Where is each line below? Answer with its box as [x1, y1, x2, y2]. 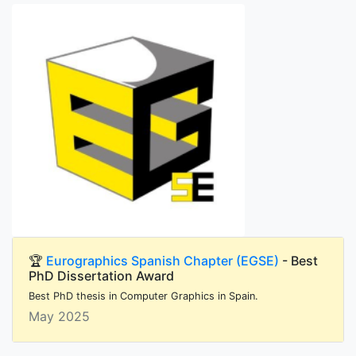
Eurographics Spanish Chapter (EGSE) [46, 253, 279, 269]
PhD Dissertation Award [29, 268, 174, 284]
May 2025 [29, 308, 90, 325]
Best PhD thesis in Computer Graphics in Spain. [29, 290, 258, 303]
